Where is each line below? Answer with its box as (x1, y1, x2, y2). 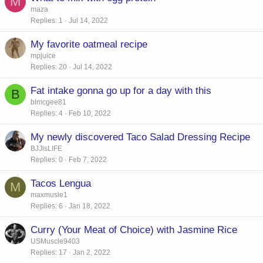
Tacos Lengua (31, 177, 91, 189)
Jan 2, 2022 (73, 248, 110, 257)
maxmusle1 (31, 190, 68, 199)
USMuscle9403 (31, 237, 80, 245)
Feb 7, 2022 (69, 155, 107, 164)
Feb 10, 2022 (69, 109, 111, 117)
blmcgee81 (31, 97, 66, 106)
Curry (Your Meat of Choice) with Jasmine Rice (31, 224, 237, 235)
